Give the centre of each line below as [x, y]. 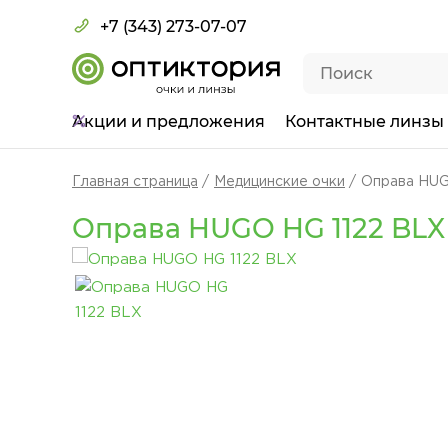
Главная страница [135, 182]
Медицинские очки [279, 182]
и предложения [198, 121]
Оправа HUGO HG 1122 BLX [258, 228]
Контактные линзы [364, 121]
